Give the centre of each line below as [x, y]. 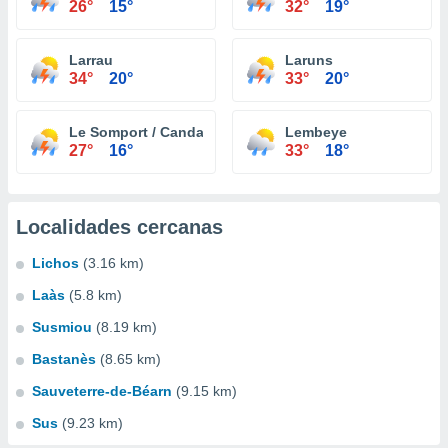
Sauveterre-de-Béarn [102, 391]
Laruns [309, 60]
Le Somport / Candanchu [154, 132]
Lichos [55, 263]
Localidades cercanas [119, 227]
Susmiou [62, 327]
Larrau [91, 60]
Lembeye [316, 132]
